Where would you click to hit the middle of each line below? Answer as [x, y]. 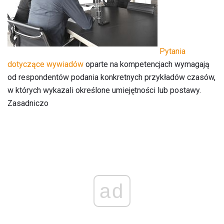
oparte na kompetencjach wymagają [146, 64]
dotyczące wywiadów [45, 64]
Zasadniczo [28, 103]
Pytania [172, 51]
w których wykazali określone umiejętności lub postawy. [104, 90]
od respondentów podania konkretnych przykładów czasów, [111, 77]
